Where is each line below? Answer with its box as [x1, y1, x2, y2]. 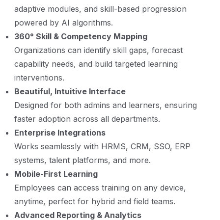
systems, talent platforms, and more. [14, 155, 151, 165]
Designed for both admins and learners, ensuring [14, 100, 197, 110]
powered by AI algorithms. [14, 17, 113, 27]
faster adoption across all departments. [14, 113, 160, 124]
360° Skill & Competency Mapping [14, 31, 147, 41]
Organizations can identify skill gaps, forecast [14, 45, 183, 55]
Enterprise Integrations [14, 127, 106, 137]
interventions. [14, 72, 64, 82]
